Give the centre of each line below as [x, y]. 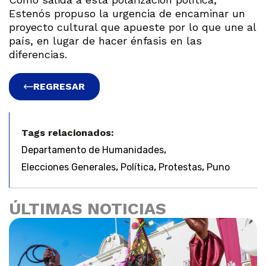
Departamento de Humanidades [93, 150]
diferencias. [38, 54]
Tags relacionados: [68, 132]
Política [137, 167]
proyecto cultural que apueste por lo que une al [132, 27]
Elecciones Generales [69, 167]
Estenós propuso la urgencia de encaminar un [127, 13]
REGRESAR [59, 86]
